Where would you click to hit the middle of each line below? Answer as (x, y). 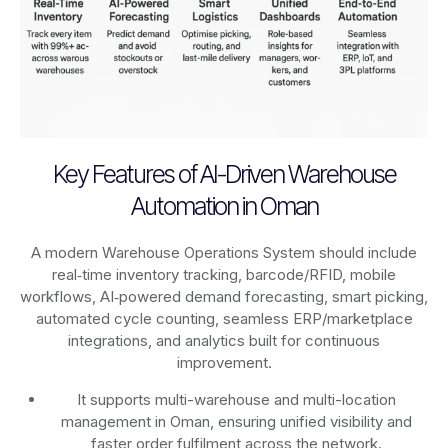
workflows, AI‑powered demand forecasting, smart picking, (224, 296)
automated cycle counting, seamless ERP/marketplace (224, 318)
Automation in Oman (224, 205)
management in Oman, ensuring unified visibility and (237, 421)
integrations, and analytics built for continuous (224, 340)
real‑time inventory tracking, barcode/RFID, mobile (224, 274)
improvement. (224, 362)
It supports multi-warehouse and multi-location (237, 399)
